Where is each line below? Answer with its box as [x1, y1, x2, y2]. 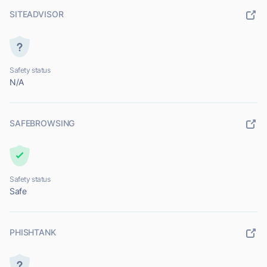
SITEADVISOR [10, 9, 64, 20]
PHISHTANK [10, 227, 56, 238]
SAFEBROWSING [10, 118, 75, 129]
